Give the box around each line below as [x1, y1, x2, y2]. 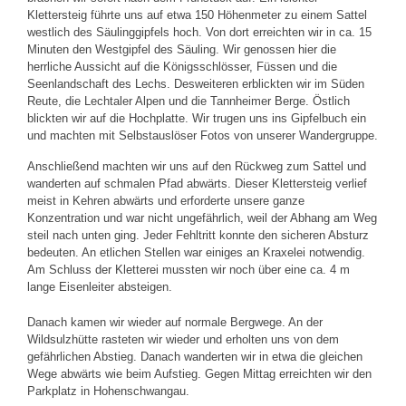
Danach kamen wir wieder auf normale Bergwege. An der [27, 315, 323, 329]
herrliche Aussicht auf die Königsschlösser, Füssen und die [27, 60, 337, 73]
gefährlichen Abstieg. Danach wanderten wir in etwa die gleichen [27, 350, 362, 363]
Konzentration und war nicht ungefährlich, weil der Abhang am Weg [27, 211, 377, 225]
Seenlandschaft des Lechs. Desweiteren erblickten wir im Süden [27, 77, 364, 91]
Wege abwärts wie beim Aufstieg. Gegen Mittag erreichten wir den [27, 367, 372, 381]
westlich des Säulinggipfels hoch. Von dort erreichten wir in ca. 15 [27, 25, 372, 39]
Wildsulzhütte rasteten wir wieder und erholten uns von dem [27, 333, 339, 346]
